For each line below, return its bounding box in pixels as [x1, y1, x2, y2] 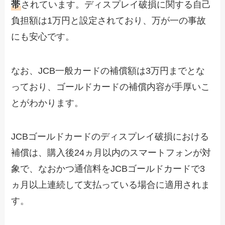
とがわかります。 [11, 97, 84, 108]
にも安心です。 [11, 31, 75, 42]
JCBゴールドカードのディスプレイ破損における [11, 132, 209, 142]
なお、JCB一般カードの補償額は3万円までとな [11, 65, 205, 76]
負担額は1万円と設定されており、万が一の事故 [11, 15, 206, 26]
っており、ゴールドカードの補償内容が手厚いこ [11, 81, 210, 92]
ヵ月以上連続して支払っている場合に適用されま [11, 180, 210, 190]
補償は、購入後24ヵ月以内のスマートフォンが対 [11, 148, 211, 158]
